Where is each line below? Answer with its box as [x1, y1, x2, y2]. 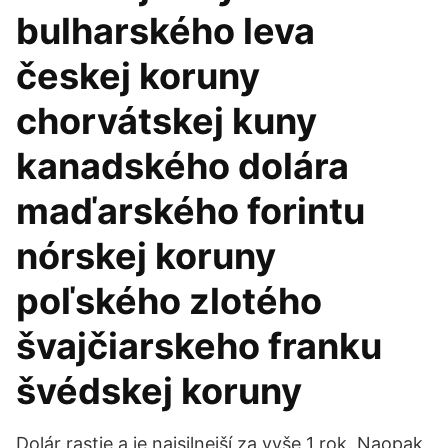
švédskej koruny [16, 369, 302, 413]
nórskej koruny [16, 234, 276, 278]
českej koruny [16, 54, 260, 98]
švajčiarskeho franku [16, 324, 382, 368]
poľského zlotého [16, 279, 322, 323]
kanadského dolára [16, 144, 349, 188]
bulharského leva [16, 9, 315, 53]
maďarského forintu [16, 189, 365, 233]
